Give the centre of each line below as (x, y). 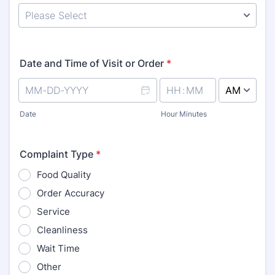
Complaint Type (56, 154)
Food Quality (64, 175)
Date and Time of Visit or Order (92, 63)
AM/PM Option (243, 107)
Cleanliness (62, 230)
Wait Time (58, 248)
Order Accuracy (71, 193)
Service (53, 211)
